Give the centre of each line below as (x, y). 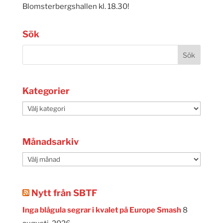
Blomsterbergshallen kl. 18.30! (76, 6)
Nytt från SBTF (64, 193)
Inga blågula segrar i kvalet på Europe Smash (102, 210)
